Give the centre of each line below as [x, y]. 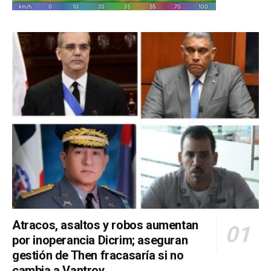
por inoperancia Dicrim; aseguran [100, 240]
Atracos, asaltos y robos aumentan [105, 225]
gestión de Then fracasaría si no [98, 255]
